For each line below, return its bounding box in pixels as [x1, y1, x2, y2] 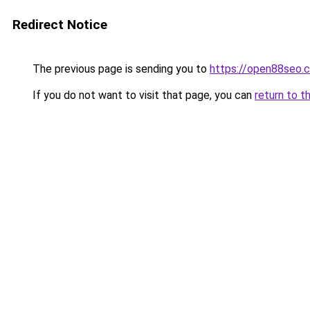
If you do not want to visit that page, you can [30, 89, 255, 102]
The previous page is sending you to [30, 62, 210, 75]
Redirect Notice [12, 17, 107, 33]
